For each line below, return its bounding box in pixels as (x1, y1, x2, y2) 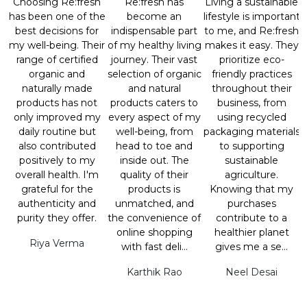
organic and (29, 68, 85, 81)
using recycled (217, 111, 286, 124)
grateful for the (21, 183, 93, 196)
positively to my (19, 154, 95, 167)
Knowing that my (210, 183, 293, 196)
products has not (16, 97, 97, 110)
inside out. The (119, 154, 189, 167)
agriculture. (225, 169, 278, 182)
